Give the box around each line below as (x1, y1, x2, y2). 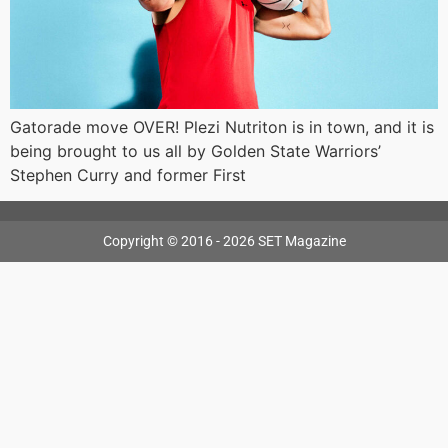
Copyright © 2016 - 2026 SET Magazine (102, 233, 346, 250)
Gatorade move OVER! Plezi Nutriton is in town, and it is (10, 116, 434, 137)
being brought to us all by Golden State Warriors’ (10, 140, 381, 161)
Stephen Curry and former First (10, 164, 246, 185)
